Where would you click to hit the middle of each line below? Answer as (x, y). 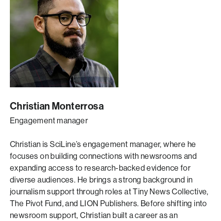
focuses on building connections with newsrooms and (103, 156)
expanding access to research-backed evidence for (100, 168)
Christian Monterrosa (57, 106)
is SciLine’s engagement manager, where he (119, 144)
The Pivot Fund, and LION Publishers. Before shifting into (109, 203)
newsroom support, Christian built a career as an (94, 215)
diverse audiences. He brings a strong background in (101, 180)
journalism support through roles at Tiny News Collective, (109, 192)
